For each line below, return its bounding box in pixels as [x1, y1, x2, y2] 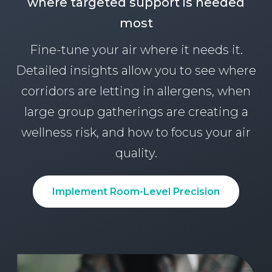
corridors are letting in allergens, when [21, 84, 251, 99]
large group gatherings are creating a [24, 104, 248, 120]
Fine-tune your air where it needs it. [29, 42, 243, 58]
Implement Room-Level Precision [52, 186, 220, 198]
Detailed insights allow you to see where [16, 63, 256, 78]
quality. [115, 146, 157, 161]
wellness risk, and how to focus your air [21, 125, 251, 140]
